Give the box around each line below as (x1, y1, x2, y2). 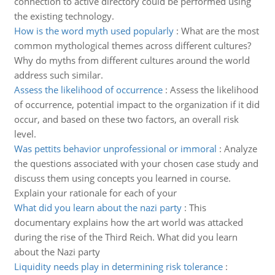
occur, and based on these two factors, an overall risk (14, 113, 239, 125)
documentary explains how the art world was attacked (14, 216, 243, 228)
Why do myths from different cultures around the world (14, 54, 250, 66)
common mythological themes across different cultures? (14, 39, 251, 52)
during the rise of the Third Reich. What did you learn (14, 231, 238, 243)
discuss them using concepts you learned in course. (14, 172, 231, 184)
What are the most (180, 25, 259, 37)
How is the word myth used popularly (14, 25, 174, 37)
